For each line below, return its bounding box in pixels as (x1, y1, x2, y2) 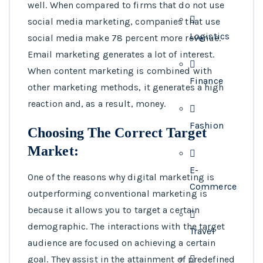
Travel (190, 225, 215, 237)
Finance (190, 75, 223, 86)
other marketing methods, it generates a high (28, 82, 224, 93)
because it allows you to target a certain (28, 204, 200, 216)
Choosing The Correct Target (28, 125, 207, 141)
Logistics (190, 31, 230, 42)
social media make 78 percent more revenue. (28, 32, 221, 44)
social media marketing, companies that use (28, 16, 221, 28)
